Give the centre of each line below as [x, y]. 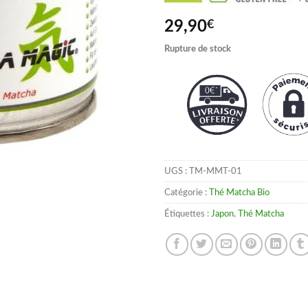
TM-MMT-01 [216, 171]
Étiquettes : [188, 213]
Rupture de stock [198, 49]
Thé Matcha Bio [239, 192]
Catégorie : [187, 192]
